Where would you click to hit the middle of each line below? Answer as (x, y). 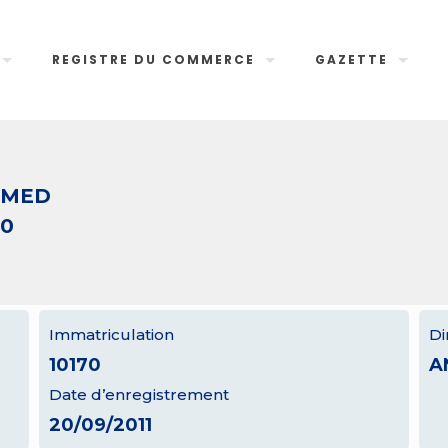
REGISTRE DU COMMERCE (154, 59)
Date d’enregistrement (138, 394)
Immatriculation (111, 334)
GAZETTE (352, 59)
